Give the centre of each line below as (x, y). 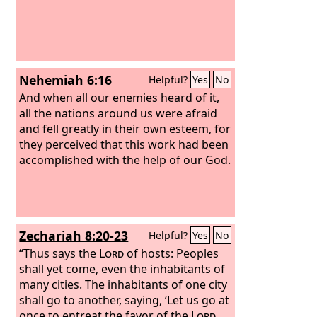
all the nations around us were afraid (119, 113)
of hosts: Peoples (172, 253)
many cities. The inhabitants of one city (123, 284)
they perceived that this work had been (124, 144)
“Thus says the (59, 253)
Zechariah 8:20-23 (74, 236)
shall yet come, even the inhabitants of (122, 269)
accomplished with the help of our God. (125, 160)
